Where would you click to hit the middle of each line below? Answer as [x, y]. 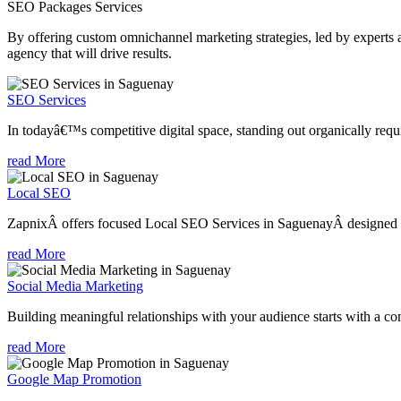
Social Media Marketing [75, 286]
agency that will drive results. [90, 54]
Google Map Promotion [74, 380]
